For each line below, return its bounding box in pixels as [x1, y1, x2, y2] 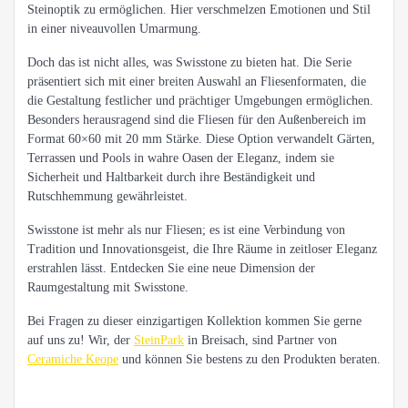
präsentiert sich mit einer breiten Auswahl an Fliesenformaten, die [27, 75, 366, 89]
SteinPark [134, 333, 184, 348]
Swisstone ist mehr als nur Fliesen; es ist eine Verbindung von [27, 223, 345, 238]
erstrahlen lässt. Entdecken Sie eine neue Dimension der [27, 261, 315, 276]
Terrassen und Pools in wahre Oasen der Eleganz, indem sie [27, 151, 334, 166]
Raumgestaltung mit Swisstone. [27, 280, 189, 295]
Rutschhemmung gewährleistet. [27, 189, 188, 204]
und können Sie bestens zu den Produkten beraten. [118, 352, 381, 367]
